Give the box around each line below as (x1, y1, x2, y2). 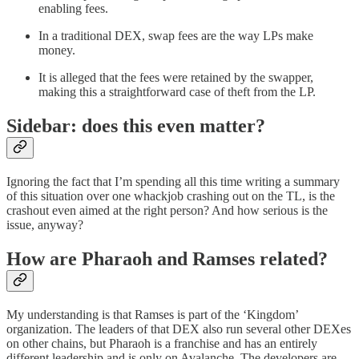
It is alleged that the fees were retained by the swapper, (38, 70, 313, 84)
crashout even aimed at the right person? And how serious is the (6, 203, 328, 217)
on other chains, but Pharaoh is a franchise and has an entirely (6, 336, 317, 350)
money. (38, 42, 75, 57)
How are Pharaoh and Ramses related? (6, 248, 328, 269)
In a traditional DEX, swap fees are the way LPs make (38, 28, 313, 42)
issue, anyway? (6, 217, 83, 232)
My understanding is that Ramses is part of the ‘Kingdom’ (6, 307, 298, 321)
